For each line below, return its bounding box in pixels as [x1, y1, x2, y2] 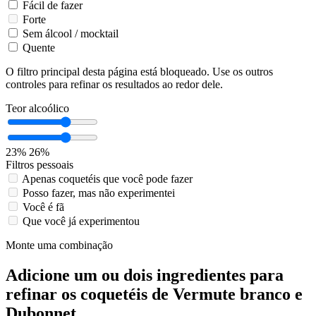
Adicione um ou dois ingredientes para [6, 265, 284, 284]
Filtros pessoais [6, 158, 73, 171]
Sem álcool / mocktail [23, 27, 119, 39]
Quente [23, 41, 55, 54]
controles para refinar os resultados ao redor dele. [6, 78, 223, 90]
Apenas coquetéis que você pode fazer [22, 172, 193, 185]
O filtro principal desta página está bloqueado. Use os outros [6, 65, 273, 78]
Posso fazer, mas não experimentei [23, 186, 175, 199]
